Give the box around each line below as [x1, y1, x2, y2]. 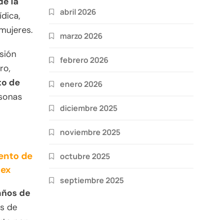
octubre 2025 [60, 150, 110, 162]
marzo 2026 [60, 30, 103, 41]
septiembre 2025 [60, 174, 124, 186]
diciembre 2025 [60, 102, 117, 113]
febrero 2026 [60, 54, 109, 65]
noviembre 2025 [60, 126, 120, 137]
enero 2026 [60, 78, 103, 89]
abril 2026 [60, 6, 96, 17]
